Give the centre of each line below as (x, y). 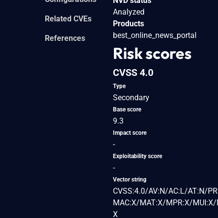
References (65, 38)
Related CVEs (68, 18)
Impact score (130, 133)
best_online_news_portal (155, 35)
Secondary (131, 97)
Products (128, 23)
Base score (127, 109)
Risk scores (152, 53)
